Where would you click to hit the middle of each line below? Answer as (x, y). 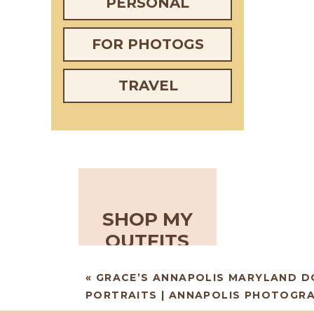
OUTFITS (147, 241)
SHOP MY (147, 219)
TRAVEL (148, 86)
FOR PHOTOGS (148, 44)
